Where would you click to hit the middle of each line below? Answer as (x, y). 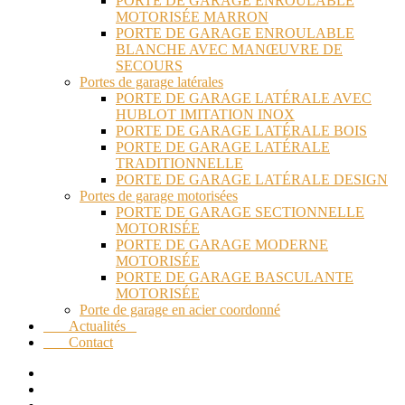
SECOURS (149, 66)
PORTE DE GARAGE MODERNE (222, 245)
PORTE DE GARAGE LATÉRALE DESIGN (252, 180)
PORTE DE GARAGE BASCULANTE (235, 278)
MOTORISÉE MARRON (192, 17)
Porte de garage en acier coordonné (180, 310)
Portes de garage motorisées (159, 196)
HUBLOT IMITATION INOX (205, 115)
